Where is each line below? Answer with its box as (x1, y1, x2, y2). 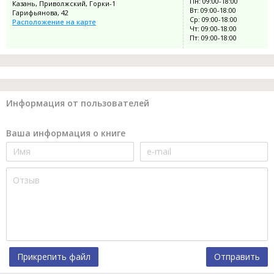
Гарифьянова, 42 (12, 7, 68, 17)
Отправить (214, 250, 260, 262)
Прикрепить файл (17, 250, 91, 262)
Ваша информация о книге (6, 127, 125, 139)
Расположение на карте (12, 17, 96, 26)
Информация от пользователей (6, 97, 149, 109)
